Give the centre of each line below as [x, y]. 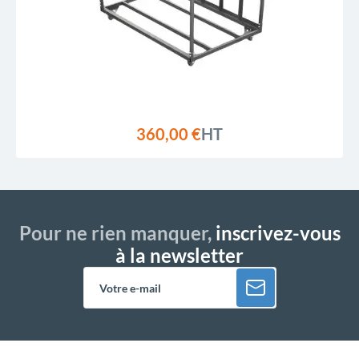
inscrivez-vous [276, 233]
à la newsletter [179, 255]
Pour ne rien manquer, [115, 233]
